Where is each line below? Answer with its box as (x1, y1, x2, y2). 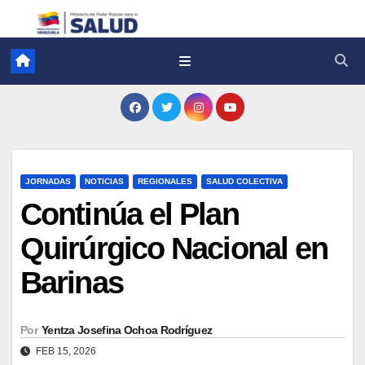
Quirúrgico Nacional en (20, 231, 328, 266)
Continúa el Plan (20, 196, 239, 231)
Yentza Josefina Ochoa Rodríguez (41, 323, 213, 336)
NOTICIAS (85, 176, 124, 186)
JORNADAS (25, 176, 71, 186)
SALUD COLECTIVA (206, 176, 283, 186)
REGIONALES (138, 176, 192, 186)
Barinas (20, 265, 123, 300)
